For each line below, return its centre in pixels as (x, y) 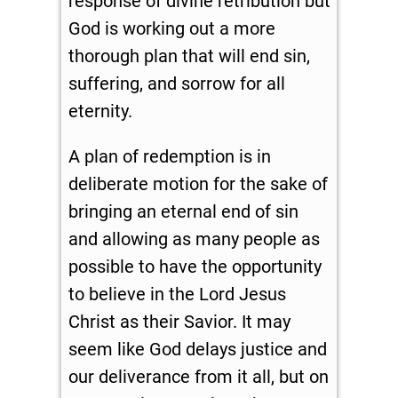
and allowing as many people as (194, 239)
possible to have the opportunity (195, 267)
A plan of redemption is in (169, 157)
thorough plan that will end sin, (189, 56)
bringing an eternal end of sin (183, 212)
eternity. (100, 111)
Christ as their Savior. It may (179, 322)
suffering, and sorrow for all (176, 84)
